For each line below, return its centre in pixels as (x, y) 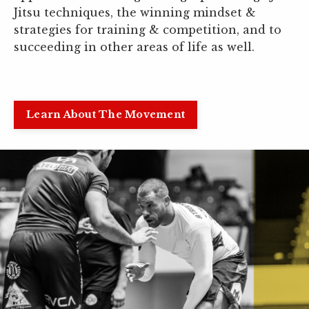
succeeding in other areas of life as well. (134, 47)
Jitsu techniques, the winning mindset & (135, 12)
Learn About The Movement (106, 114)
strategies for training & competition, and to (148, 30)
